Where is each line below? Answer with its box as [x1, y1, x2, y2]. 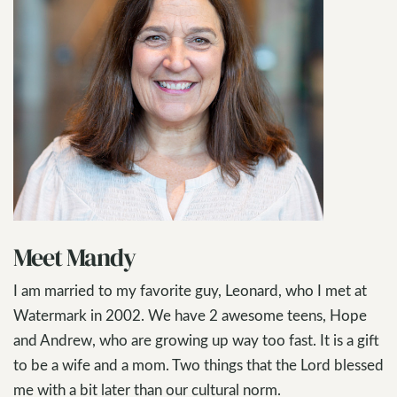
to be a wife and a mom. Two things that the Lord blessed [13, 354, 384, 375]
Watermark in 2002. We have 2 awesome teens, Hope [13, 305, 367, 325]
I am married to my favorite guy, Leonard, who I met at [13, 280, 367, 300]
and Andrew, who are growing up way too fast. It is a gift [13, 330, 379, 350]
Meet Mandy [13, 240, 136, 274]
